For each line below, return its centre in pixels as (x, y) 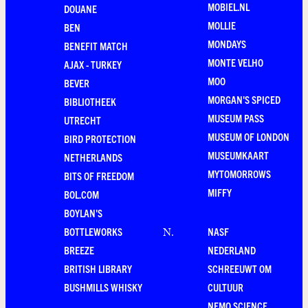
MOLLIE (222, 25)
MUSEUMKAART (238, 155)
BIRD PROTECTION (100, 139)
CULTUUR (225, 287)
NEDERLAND (232, 250)
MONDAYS (227, 44)
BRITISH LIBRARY (98, 268)
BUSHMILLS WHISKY (103, 287)
